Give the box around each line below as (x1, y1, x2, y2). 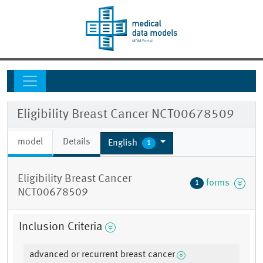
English (108, 138, 140, 148)
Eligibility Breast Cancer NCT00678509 (17, 108, 234, 122)
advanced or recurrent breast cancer (29, 250, 175, 260)
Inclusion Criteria (19, 221, 103, 234)
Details (63, 137, 90, 147)
